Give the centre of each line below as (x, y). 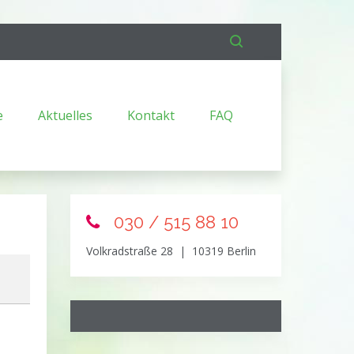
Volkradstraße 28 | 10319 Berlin (171, 250)
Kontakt (151, 115)
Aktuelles (65, 115)
